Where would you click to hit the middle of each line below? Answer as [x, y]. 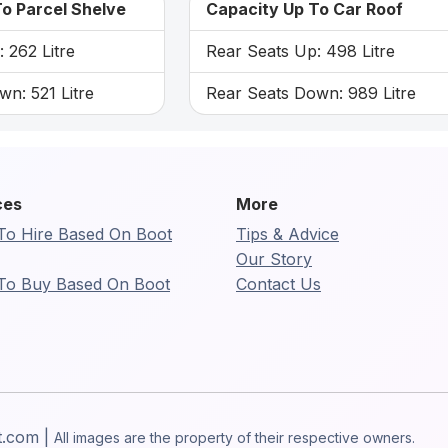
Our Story [274, 258]
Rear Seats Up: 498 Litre [300, 50]
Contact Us [278, 283]
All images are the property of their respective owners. [234, 437]
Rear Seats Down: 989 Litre [310, 92]
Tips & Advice [287, 233]
